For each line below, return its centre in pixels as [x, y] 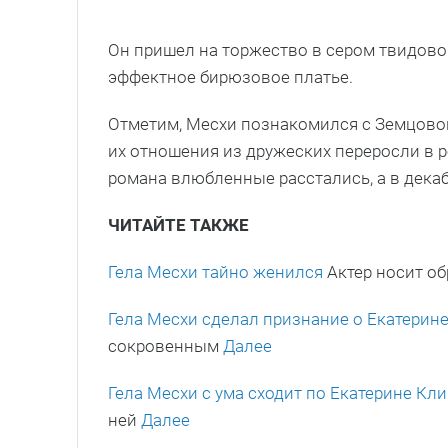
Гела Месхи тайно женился [215, 272]
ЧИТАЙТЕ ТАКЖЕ [178, 225]
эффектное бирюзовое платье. [230, 77]
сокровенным [165, 346]
